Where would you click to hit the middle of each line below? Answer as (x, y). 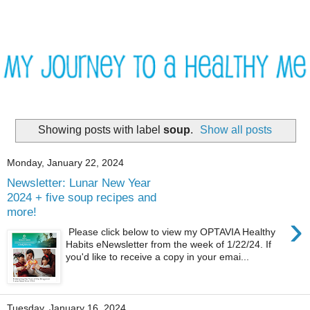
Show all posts (236, 129)
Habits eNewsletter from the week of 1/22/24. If (169, 244)
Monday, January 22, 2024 (65, 163)
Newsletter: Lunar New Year (79, 183)
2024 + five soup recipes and (82, 198)
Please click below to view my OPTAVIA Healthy (171, 231)
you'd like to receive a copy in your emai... (158, 256)
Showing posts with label (100, 129)
